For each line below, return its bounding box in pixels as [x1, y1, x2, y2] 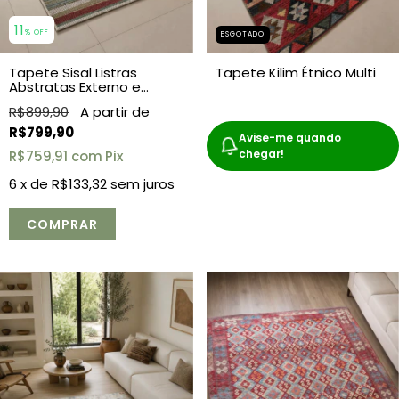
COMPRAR [27, 216, 98, 234]
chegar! [238, 146, 284, 162]
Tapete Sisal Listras [9, 63, 137, 83]
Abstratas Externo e [9, 77, 141, 97]
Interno [9, 92, 56, 111]
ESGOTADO [220, 29, 265, 40]
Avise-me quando [238, 130, 341, 146]
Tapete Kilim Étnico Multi [215, 63, 376, 83]
